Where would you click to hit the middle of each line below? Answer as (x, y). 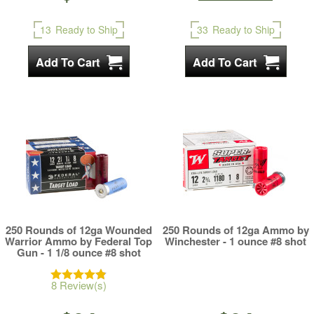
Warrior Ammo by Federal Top (78, 241)
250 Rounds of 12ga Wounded (78, 230)
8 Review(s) (78, 285)
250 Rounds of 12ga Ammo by (235, 230)
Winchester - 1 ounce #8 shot (235, 241)
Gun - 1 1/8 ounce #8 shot (78, 252)
